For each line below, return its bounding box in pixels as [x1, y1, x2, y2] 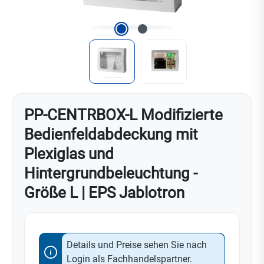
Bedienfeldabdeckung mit [24, 125, 198, 143]
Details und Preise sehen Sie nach [67, 239, 207, 250]
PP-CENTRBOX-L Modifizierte [24, 105, 223, 124]
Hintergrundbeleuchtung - [24, 164, 197, 182]
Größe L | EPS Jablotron [24, 183, 184, 202]
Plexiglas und [24, 144, 114, 163]
